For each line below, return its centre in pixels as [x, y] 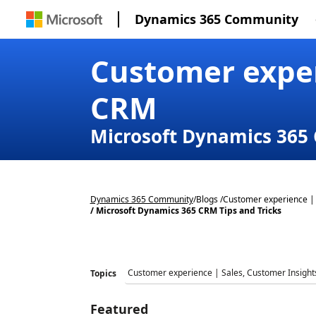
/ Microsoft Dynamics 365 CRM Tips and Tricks [186, 211]
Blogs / [209, 199]
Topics [103, 273]
